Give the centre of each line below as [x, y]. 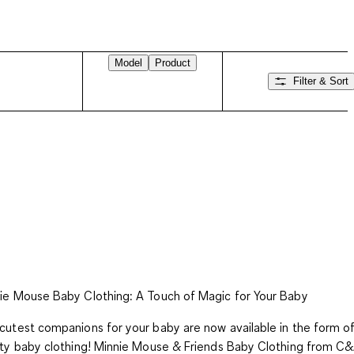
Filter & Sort [320, 81]
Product [173, 62]
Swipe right [126, 102]
